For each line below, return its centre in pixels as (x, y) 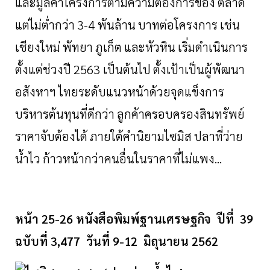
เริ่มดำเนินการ (213, 47)
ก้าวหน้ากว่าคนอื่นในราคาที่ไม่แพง (129, 159)
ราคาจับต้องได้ (51, 137)
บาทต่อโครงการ (178, 25)
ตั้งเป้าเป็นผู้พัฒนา (199, 70)
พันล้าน (117, 25)
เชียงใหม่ (38, 47)
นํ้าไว (28, 159)
